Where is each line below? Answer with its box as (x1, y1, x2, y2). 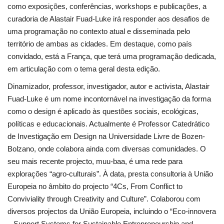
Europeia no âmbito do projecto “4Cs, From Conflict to (7, 181, 182, 190)
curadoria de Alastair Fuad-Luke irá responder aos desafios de (7, 14, 209, 23)
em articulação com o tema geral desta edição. (7, 64, 160, 73)
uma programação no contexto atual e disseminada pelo (7, 26, 190, 35)
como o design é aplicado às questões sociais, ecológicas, (7, 106, 198, 115)
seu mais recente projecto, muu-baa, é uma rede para (7, 156, 182, 165)
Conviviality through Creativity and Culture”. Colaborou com (7, 194, 200, 203)
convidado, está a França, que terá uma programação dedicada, (7, 51, 216, 60)
